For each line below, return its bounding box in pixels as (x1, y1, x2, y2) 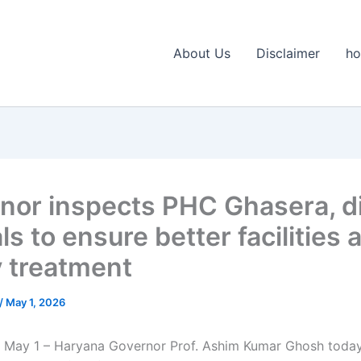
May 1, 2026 (6, 296, 65, 309)
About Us (173, 45, 230, 61)
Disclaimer (256, 45, 320, 61)
